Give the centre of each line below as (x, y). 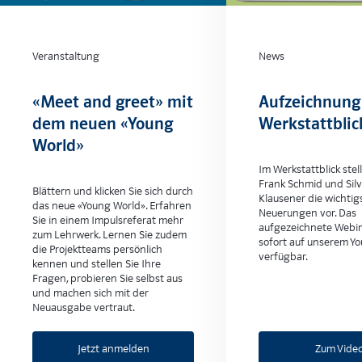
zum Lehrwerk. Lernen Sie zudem (109, 235)
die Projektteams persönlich (97, 250)
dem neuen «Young (103, 124)
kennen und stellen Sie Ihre (97, 264)
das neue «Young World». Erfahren (112, 206)
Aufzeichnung (309, 102)
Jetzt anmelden (113, 349)
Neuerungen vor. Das (307, 213)
